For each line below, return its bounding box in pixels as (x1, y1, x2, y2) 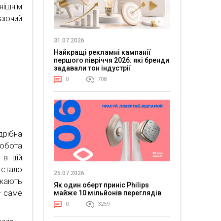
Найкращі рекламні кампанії (53, 48, 151, 56)
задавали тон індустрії (53, 64, 131, 72)
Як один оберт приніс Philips (53, 181, 149, 189)
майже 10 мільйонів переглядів (53, 189, 161, 197)
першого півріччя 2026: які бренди (53, 56, 169, 64)
